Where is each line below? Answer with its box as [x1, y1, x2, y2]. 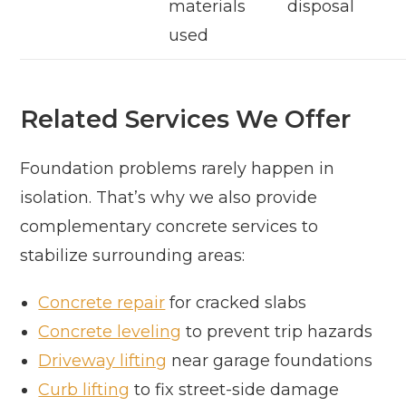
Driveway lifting [38, 351, 168, 372]
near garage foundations [167, 351, 373, 372]
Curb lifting [38, 380, 130, 401]
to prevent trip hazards [181, 322, 373, 343]
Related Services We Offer [20, 104, 352, 135]
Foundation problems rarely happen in [20, 159, 335, 179]
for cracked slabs [165, 293, 307, 314]
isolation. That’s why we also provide [20, 188, 318, 208]
